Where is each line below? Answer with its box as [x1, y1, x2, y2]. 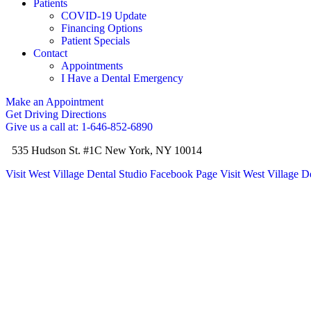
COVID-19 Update [61, 10, 146, 22]
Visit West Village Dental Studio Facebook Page [6, 168, 217, 180]
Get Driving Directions [6, 108, 106, 120]
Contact [33, 47, 67, 59]
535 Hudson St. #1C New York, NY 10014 [9, 144, 202, 156]
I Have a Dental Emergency [61, 72, 183, 84]
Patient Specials [61, 35, 130, 47]
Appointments [61, 60, 123, 72]
